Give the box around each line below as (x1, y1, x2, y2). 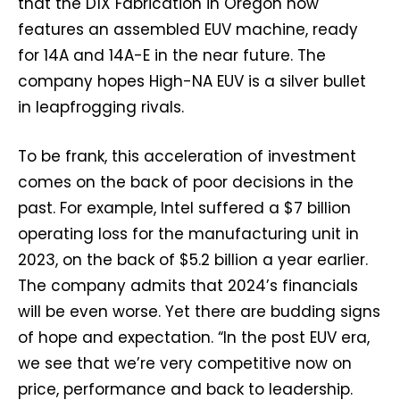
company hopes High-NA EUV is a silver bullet (18, 71, 366, 93)
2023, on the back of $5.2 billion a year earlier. (18, 249, 368, 271)
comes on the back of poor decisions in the (18, 171, 354, 194)
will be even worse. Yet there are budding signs (18, 301, 380, 323)
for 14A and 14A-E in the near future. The (18, 45, 326, 67)
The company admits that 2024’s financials (18, 275, 358, 297)
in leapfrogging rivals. (18, 96, 184, 119)
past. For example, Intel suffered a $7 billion (18, 197, 351, 220)
